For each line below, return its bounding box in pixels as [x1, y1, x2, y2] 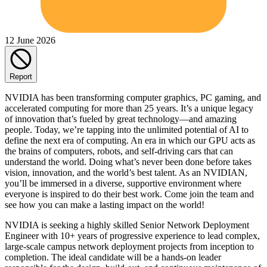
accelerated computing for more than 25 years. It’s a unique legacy [5, 103, 253, 113]
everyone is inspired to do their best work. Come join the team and [5, 188, 254, 199]
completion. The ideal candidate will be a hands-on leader [5, 252, 221, 262]
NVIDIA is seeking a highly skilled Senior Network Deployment [5, 219, 249, 230]
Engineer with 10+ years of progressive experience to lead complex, [5, 230, 260, 241]
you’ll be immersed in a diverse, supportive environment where [5, 178, 241, 188]
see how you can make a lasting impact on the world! [5, 199, 204, 210]
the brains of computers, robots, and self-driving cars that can [5, 145, 233, 156]
